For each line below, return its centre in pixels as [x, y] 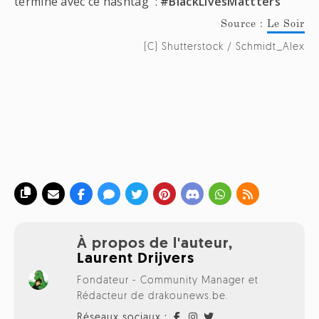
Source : [244, 25]
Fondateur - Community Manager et [167, 281]
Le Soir [286, 25]
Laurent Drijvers [135, 259]
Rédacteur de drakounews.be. [152, 297]
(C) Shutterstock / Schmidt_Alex [224, 48]
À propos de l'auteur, [155, 244]
